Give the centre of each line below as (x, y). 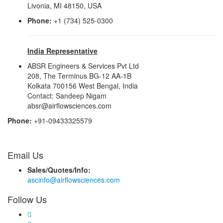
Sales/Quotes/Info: (59, 170)
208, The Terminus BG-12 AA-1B (79, 76)
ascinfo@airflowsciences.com (74, 180)
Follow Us (27, 199)
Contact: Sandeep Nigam (69, 96)
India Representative (62, 51)
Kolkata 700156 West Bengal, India (83, 86)
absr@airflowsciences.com (69, 106)
